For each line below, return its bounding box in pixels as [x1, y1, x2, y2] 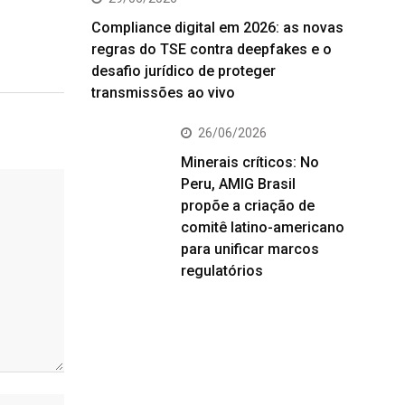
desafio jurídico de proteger [91, 62, 276, 80]
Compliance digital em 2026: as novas [91, 19, 344, 36]
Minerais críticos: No [181, 154, 319, 171]
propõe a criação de [181, 197, 315, 214]
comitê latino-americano [181, 219, 344, 236]
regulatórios [181, 262, 263, 279]
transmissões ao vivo [91, 84, 235, 101]
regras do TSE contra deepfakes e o [91, 41, 332, 58]
